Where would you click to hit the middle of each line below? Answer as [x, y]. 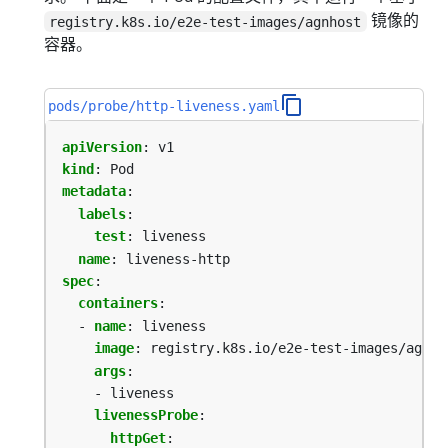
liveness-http [178, 258]
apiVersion [102, 146]
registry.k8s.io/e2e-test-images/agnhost [205, 21]
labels [102, 213]
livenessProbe [146, 415]
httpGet [138, 437]
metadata [94, 191]
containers [118, 303]
